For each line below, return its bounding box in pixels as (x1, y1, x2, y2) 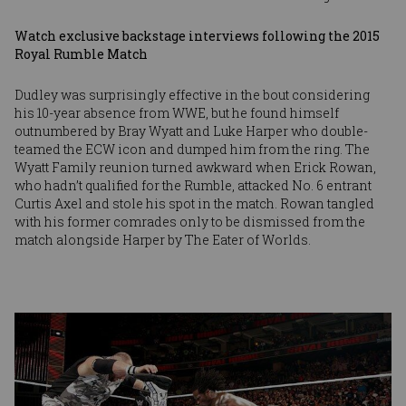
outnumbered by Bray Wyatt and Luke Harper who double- (14, 121, 368, 140)
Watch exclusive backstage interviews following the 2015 (14, 26, 380, 44)
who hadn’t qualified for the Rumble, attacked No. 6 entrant (14, 176, 372, 194)
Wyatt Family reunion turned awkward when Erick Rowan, (14, 158, 376, 176)
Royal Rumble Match (14, 44, 148, 63)
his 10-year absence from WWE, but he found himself (14, 103, 339, 121)
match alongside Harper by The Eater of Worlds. (14, 230, 311, 248)
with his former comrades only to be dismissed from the (14, 212, 365, 230)
